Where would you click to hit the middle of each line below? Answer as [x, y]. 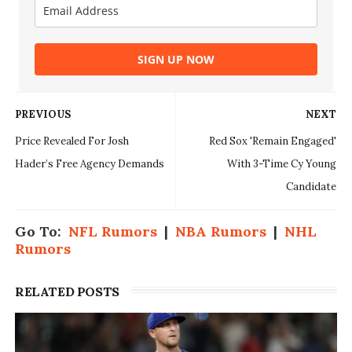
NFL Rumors [112, 232]
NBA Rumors [220, 232]
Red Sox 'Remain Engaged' [273, 141]
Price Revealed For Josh [71, 141]
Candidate [312, 187]
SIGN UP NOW [176, 60]
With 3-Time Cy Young [282, 164]
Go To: [41, 232]
